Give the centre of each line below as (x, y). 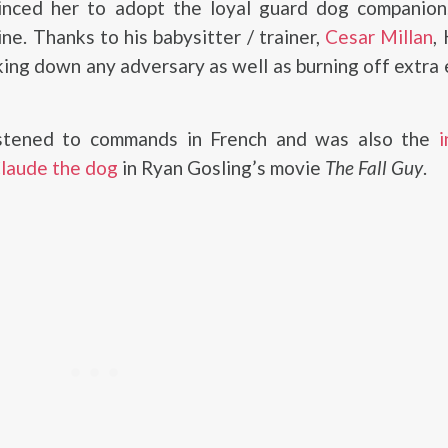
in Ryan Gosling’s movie (221, 167)
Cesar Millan (379, 36)
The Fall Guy (373, 167)
